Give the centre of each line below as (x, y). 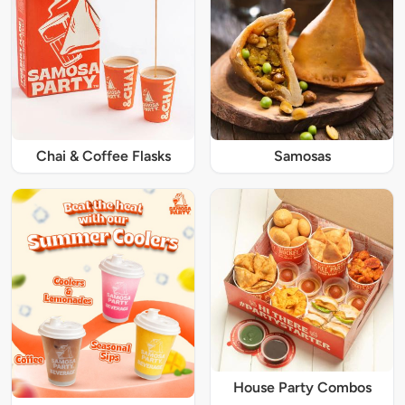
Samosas (302, 155)
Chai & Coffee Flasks (103, 155)
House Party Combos (302, 387)
